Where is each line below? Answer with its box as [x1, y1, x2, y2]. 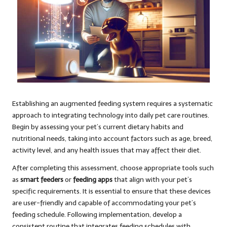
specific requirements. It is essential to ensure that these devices [12, 186, 211, 196]
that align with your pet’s [112, 175, 192, 184]
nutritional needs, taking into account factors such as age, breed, [12, 134, 212, 143]
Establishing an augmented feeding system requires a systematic [12, 99, 213, 108]
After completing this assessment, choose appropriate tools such [12, 163, 214, 172]
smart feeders [20, 175, 63, 184]
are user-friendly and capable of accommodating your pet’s [12, 198, 196, 207]
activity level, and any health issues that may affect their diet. [12, 145, 201, 155]
